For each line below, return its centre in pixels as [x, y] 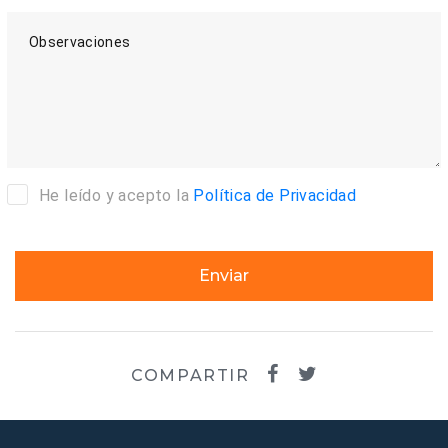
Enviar [224, 276]
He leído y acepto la [116, 196]
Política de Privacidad [275, 196]
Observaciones [80, 42]
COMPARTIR [190, 376]
